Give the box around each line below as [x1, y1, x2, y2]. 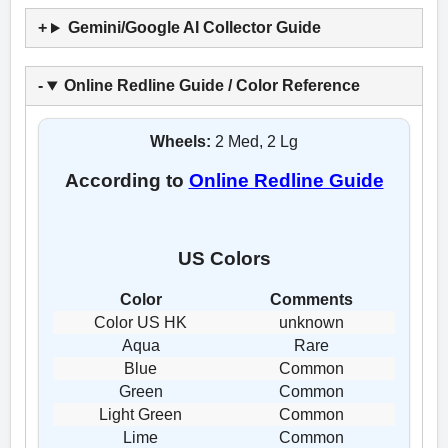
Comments [270, 291, 353, 309]
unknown [279, 314, 344, 332]
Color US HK [94, 314, 187, 332]
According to [64, 170, 189, 192]
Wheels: [150, 133, 211, 151]
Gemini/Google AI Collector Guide [67, 19, 321, 37]
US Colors [177, 247, 271, 269]
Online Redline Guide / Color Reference [63, 77, 360, 95]
